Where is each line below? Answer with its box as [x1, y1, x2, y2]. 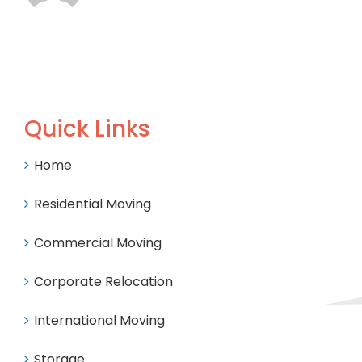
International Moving [33, 311, 165, 330]
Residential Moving [33, 195, 151, 214]
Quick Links [23, 113, 150, 145]
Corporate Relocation [33, 272, 173, 292]
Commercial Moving [33, 234, 162, 253]
